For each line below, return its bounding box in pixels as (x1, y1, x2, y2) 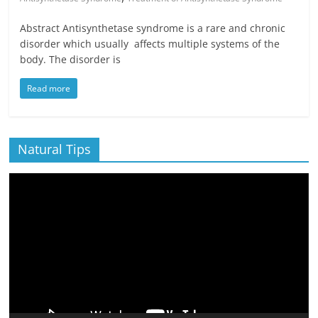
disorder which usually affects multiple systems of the (20, 36, 280, 50)
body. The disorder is (20, 52, 121, 66)
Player (9, 188, 38, 202)
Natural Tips (18, 140, 92, 158)
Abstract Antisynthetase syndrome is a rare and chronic (20, 21, 286, 35)
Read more (27, 82, 71, 94)
